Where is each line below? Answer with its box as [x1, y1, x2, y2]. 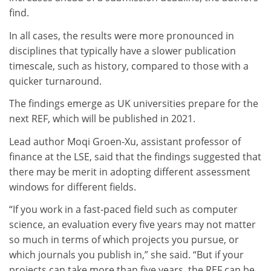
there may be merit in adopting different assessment [9, 165, 250, 178]
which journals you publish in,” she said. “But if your [9, 248, 244, 262]
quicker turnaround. [9, 74, 102, 88]
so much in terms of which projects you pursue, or [9, 233, 239, 247]
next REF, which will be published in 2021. [9, 112, 195, 126]
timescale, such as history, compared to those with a [9, 59, 249, 73]
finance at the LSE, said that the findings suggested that [9, 149, 261, 163]
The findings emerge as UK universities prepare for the [9, 97, 258, 111]
